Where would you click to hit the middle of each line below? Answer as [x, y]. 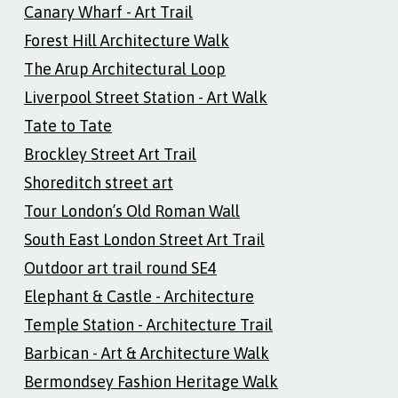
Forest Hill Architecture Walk [127, 40]
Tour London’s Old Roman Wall [132, 211]
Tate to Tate [68, 125]
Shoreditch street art [99, 182]
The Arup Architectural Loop [125, 68]
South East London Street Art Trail [144, 239]
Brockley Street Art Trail [110, 154]
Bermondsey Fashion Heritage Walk [151, 381]
